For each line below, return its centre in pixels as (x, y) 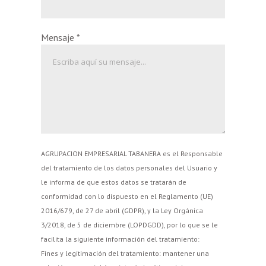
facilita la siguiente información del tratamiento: (120, 239)
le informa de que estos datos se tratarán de (113, 182)
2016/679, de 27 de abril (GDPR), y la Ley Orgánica (122, 210)
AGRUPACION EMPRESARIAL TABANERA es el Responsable (132, 153)
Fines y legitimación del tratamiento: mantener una (125, 253)
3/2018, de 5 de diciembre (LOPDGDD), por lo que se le (129, 224)
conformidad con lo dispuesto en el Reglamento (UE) (127, 196)
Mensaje (58, 37)
